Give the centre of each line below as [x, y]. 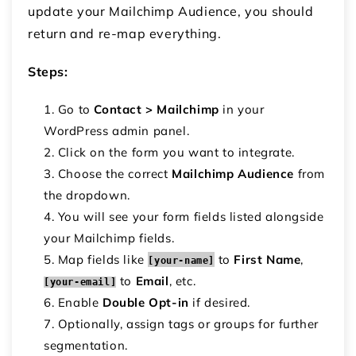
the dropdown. [87, 195]
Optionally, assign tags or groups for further [188, 323]
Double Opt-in [146, 302]
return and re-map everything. [125, 33]
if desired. [220, 302]
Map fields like [103, 259]
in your [242, 109]
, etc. [182, 281]
